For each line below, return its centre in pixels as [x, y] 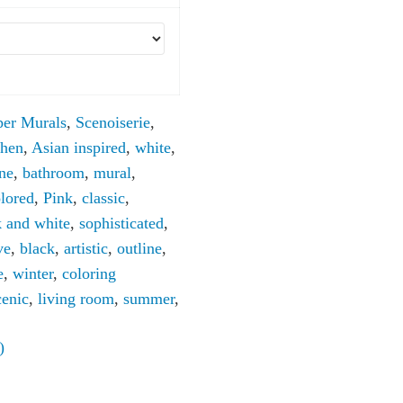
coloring [89, 274]
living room [76, 299]
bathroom [54, 173]
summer [149, 299]
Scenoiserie [113, 123]
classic [103, 198]
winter [33, 274]
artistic [86, 249]
